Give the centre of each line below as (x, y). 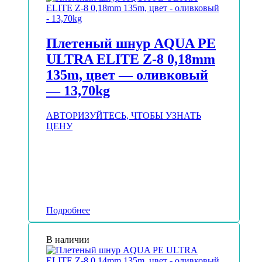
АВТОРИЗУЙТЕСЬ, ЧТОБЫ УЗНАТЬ (124, 116)
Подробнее (68, 211)
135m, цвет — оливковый (127, 75)
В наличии (68, 240)
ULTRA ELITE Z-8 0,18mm (131, 59)
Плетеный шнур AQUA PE (131, 44)
